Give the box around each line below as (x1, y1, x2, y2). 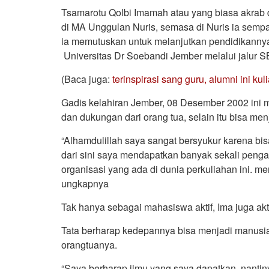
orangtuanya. (61, 237, 117, 252)
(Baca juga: (61, 71, 112, 86)
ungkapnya (61, 176, 109, 190)
